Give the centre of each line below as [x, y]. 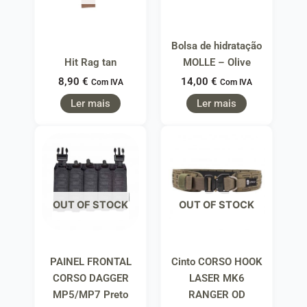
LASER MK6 [217, 278]
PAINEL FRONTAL [90, 261]
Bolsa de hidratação [217, 46]
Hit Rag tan [90, 62]
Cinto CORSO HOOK [217, 261]
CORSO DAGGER [90, 278]
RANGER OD [217, 294]
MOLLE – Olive [217, 62]
